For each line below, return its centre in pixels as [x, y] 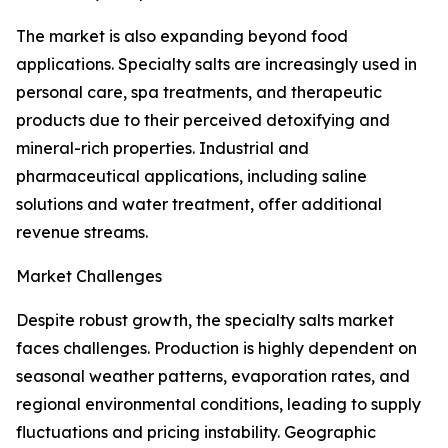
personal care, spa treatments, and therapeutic [199, 92]
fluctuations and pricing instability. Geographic [196, 432]
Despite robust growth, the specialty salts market [205, 320]
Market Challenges [89, 276]
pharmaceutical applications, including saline [191, 176]
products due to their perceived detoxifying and [203, 120]
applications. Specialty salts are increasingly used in [216, 64]
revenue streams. [82, 232]
